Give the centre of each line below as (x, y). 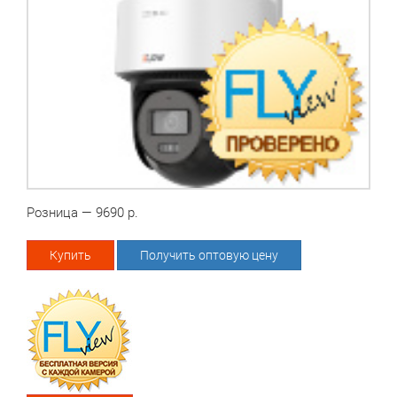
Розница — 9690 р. (82, 213)
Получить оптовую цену (209, 255)
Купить (70, 255)
